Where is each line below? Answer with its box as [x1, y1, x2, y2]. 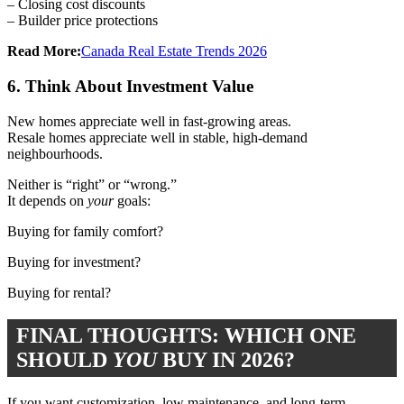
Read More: [7, 43, 81, 60]
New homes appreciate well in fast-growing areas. [7, 113, 291, 129]
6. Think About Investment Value [7, 77, 253, 96]
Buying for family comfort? [7, 223, 163, 239]
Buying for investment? [7, 253, 141, 270]
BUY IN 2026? [157, 347, 295, 372]
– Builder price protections [7, 13, 158, 29]
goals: [114, 192, 151, 208]
